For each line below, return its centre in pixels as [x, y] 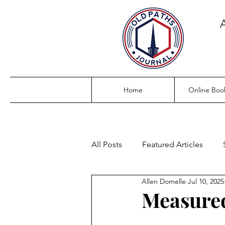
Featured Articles [173, 144]
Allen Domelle [164, 181]
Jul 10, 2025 [206, 181]
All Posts [107, 144]
